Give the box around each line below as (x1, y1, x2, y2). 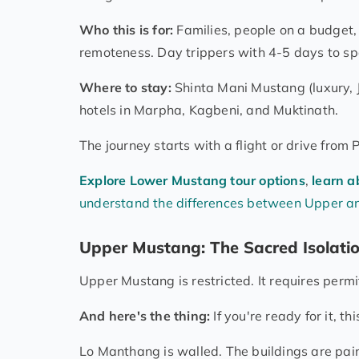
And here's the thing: (79, 307, 211, 324)
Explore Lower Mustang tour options (79, 171, 305, 188)
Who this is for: (79, 21, 177, 38)
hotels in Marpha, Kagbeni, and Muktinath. (79, 101, 339, 118)
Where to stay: (79, 79, 175, 95)
